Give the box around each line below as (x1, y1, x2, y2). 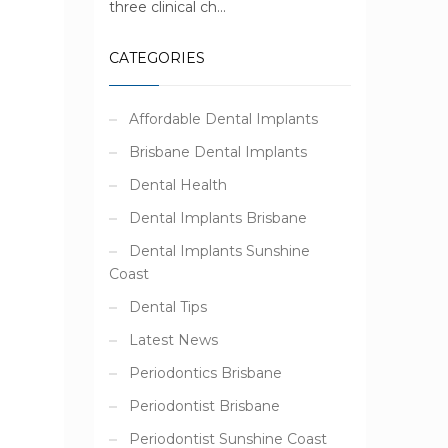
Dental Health (128, 176, 227, 194)
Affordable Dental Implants (128, 110, 318, 128)
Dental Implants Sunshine (128, 242, 310, 260)
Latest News (128, 331, 218, 349)
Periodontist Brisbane (128, 397, 280, 415)
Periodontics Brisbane (128, 364, 282, 382)
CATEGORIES (108, 49, 205, 67)
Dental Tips (128, 298, 207, 316)
